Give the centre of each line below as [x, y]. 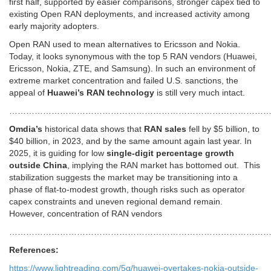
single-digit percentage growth [170, 153]
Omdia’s [26, 129]
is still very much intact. [200, 93]
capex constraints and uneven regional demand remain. [117, 202]
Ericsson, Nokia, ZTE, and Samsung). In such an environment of [132, 69]
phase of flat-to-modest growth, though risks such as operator [127, 190]
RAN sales [165, 129]
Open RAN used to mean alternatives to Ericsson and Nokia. [125, 44]
